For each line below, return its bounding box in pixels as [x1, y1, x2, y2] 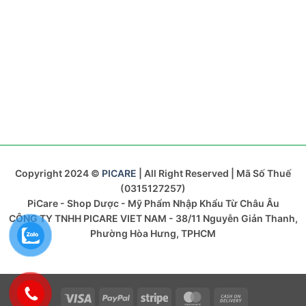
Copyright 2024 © [15, 167, 102, 180]
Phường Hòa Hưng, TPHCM [90, 227, 216, 240]
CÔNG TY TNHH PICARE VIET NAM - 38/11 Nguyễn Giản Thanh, [8, 212, 298, 225]
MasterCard [206, 291, 260, 303]
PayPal [129, 291, 160, 303]
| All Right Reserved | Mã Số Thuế [137, 167, 291, 180]
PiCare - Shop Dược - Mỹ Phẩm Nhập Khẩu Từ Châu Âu [27, 197, 279, 210]
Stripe [167, 291, 194, 303]
